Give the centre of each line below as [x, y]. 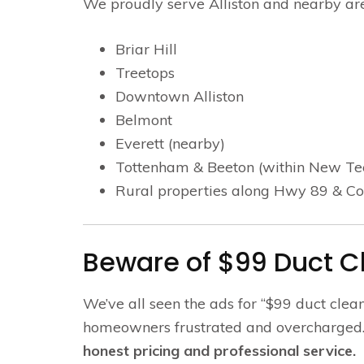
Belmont [144, 120]
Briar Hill [146, 49]
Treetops [145, 73]
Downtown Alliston [180, 96]
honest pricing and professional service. [219, 351]
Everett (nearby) [170, 143]
